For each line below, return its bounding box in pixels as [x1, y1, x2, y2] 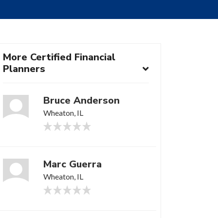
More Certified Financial [3, 51, 115, 64]
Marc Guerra [43, 158, 102, 171]
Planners [3, 62, 45, 76]
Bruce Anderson [43, 94, 120, 108]
